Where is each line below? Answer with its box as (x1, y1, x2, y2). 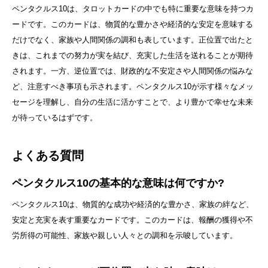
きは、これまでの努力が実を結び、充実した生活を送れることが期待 (12, 51, 253, 60)
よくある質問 (12, 149, 84, 163)
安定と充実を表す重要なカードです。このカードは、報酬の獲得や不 (12, 215, 253, 225)
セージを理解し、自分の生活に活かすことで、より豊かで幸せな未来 (12, 98, 253, 107)
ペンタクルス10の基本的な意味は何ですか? (12, 177, 224, 190)
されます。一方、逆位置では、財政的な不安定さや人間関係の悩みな (12, 66, 253, 76)
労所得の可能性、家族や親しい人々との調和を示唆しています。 (12, 231, 237, 240)
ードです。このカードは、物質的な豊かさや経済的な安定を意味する (12, 20, 253, 29)
